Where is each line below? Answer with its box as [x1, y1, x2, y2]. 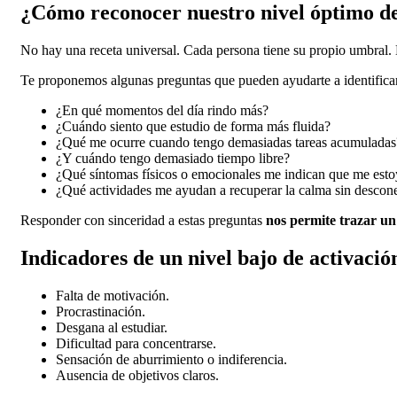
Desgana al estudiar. [56, 319, 167, 335]
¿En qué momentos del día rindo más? [56, 103, 269, 119]
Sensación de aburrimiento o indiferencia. [56, 351, 287, 367]
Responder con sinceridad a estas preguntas [20, 213, 266, 229]
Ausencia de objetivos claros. [56, 367, 219, 383]
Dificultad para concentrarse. [56, 335, 216, 351]
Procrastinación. [56, 303, 145, 319]
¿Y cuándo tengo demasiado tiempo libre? [56, 151, 290, 167]
